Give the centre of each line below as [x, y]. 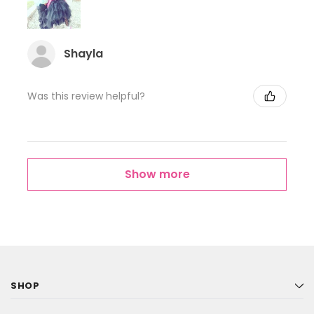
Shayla [83, 54]
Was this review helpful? [86, 96]
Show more [157, 175]
